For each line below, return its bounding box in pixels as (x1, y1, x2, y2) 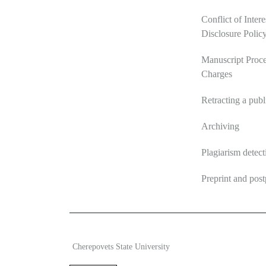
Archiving (201, 121, 239, 132)
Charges (201, 69, 232, 80)
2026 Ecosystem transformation (72, 229, 179, 238)
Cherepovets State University (72, 242, 170, 252)
